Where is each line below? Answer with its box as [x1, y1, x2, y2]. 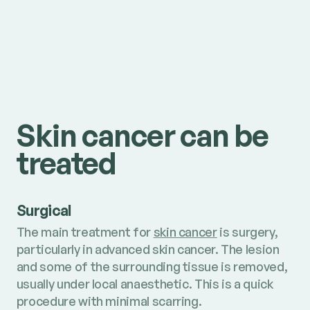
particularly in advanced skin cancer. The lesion [16, 241, 280, 257]
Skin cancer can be [16, 117, 268, 154]
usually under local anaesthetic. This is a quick [16, 276, 273, 292]
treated [16, 145, 116, 182]
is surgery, [217, 224, 278, 240]
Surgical [16, 201, 71, 220]
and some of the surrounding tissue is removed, [16, 259, 288, 275]
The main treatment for [16, 224, 154, 240]
